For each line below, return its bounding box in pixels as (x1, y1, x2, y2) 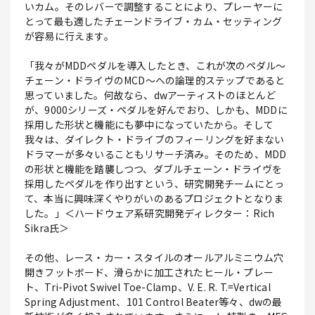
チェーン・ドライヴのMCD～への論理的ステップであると (25, 73, 285, 88)
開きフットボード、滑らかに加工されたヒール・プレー (25, 265, 274, 280)
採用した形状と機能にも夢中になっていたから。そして (25, 117, 274, 132)
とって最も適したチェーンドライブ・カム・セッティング (25, 14, 283, 29)
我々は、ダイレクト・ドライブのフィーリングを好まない (25, 132, 285, 147)
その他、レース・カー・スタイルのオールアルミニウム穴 (25, 250, 284, 265)
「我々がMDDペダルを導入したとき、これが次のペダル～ (25, 58, 286, 73)
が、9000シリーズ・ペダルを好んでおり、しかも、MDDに (25, 103, 288, 117)
